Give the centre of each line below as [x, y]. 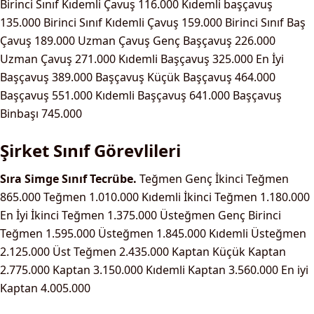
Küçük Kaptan [249, 252]
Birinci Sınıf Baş [265, 22]
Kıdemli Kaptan [186, 270]
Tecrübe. [113, 179]
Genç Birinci [250, 215]
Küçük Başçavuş [190, 77]
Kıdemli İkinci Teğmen [199, 197]
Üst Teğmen [84, 252]
